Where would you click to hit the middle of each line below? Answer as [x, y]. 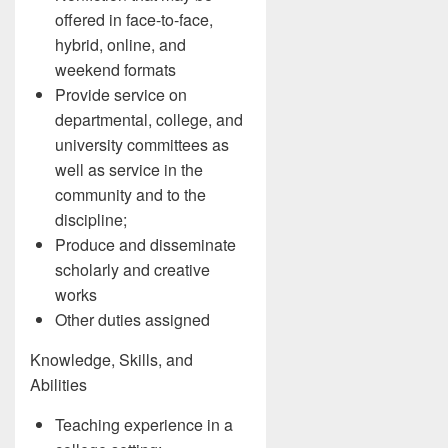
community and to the [130, 194]
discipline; [91, 219]
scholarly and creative [132, 269]
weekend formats [115, 69]
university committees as [142, 144]
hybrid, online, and [120, 44]
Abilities [58, 384]
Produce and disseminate [145, 244]
